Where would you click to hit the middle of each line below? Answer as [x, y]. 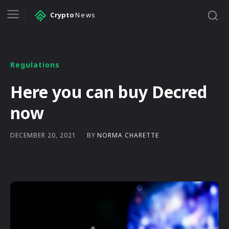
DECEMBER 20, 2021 [43, 135]
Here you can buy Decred [109, 91]
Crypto [62, 15]
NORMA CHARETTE [128, 135]
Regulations [35, 64]
